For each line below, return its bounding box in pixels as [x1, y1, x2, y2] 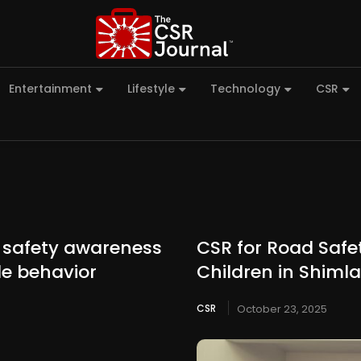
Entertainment [9, 81, 92, 98]
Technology [210, 81, 280, 98]
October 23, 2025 [237, 301, 327, 317]
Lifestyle [127, 81, 175, 98]
